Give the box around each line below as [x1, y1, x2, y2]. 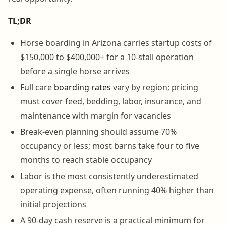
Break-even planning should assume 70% [20, 126, 177, 137]
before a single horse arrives [20, 65, 130, 77]
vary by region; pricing [111, 81, 198, 93]
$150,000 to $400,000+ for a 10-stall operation [20, 51, 194, 63]
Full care [20, 81, 54, 93]
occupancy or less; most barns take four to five [20, 140, 199, 151]
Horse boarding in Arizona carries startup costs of [20, 37, 212, 48]
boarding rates [54, 81, 111, 93]
